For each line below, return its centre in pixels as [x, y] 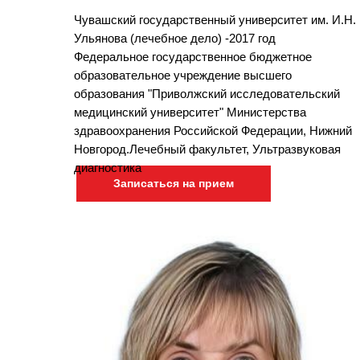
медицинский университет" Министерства [190, 112]
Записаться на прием [174, 183]
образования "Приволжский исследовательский [207, 93]
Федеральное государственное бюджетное [193, 56]
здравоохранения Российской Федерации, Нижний [213, 130]
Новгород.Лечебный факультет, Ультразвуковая [207, 149]
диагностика [108, 167]
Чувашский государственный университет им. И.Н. [215, 19]
